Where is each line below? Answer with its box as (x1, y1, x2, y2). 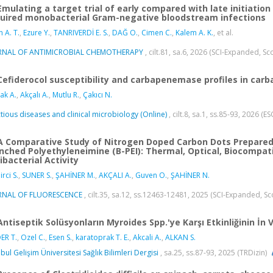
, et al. (213, 27, 233, 38)
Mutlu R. (52, 89, 79, 100)
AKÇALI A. (99, 169, 132, 180)
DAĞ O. (112, 27, 138, 38)
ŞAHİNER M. (55, 169, 95, 180)
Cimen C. (141, 27, 172, 38)
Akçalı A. (20, 89, 49, 100)
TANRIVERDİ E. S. (54, 27, 108, 38)
